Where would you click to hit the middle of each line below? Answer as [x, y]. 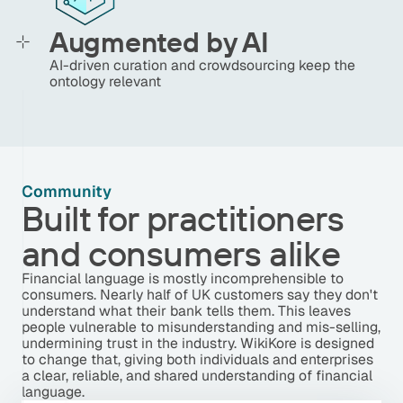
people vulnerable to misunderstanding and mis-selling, [201, 327]
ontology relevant [106, 81]
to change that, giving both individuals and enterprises [197, 360]
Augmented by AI [159, 41]
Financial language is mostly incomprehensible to [182, 279]
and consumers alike [181, 254]
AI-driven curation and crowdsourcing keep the [203, 65]
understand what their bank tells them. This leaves [186, 311]
